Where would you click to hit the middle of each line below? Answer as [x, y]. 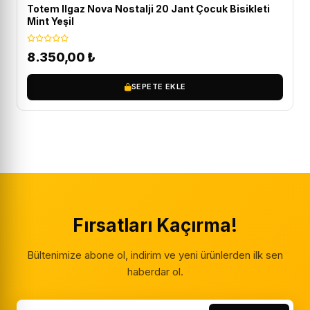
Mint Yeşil [51, 21]
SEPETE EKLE [159, 87]
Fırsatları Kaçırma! [155, 225]
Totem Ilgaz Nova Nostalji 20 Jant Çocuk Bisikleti [148, 8]
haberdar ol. [155, 271]
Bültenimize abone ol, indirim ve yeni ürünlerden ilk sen [155, 255]
